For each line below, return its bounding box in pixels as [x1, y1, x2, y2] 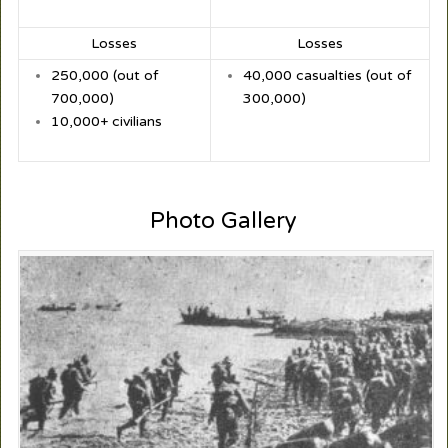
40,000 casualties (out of [242, 67, 411, 85]
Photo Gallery [150, 207, 298, 235]
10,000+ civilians [50, 113, 162, 131]
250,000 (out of [50, 67, 158, 85]
